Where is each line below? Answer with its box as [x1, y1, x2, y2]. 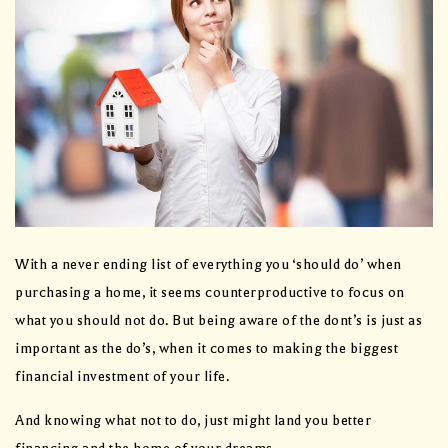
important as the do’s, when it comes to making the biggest [15, 340, 398, 358]
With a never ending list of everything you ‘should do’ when [15, 256, 402, 274]
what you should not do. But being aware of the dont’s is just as [15, 312, 422, 330]
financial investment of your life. [15, 368, 229, 386]
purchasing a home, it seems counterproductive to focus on [15, 284, 405, 302]
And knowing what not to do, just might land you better [15, 412, 371, 430]
